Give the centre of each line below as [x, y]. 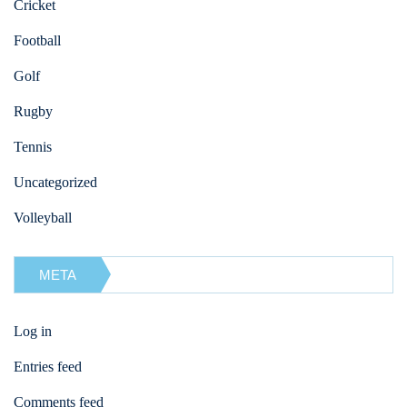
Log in [33, 331]
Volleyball [43, 217]
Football [37, 40]
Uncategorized [55, 182]
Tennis [33, 146]
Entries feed [48, 366]
